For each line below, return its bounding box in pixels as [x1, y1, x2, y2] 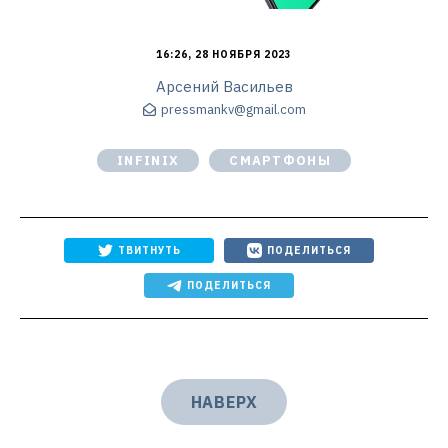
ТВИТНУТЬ [117, 244, 181, 258]
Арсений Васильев [155, 77, 293, 97]
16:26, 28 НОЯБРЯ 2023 [156, 48, 292, 62]
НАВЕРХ [190, 392, 258, 413]
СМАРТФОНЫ [229, 152, 331, 170]
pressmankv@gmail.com [160, 101, 306, 119]
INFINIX [117, 152, 180, 170]
